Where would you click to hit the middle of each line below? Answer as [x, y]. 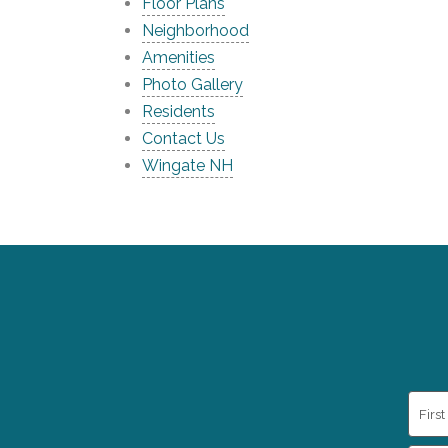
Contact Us [183, 138]
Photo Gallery [192, 84]
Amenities [178, 57]
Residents [178, 111]
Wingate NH [187, 165]
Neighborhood [195, 30]
